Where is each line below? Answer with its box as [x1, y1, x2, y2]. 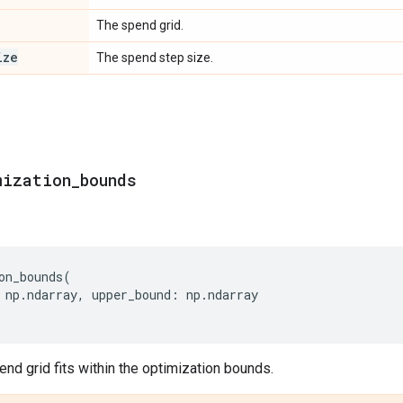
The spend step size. [96, 49, 213, 65]
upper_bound [92, 285, 171, 303]
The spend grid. [96, 17, 184, 32]
